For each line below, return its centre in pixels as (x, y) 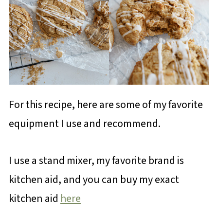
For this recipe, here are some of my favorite (106, 105)
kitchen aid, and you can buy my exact (94, 180)
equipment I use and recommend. (84, 124)
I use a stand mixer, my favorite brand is (96, 161)
